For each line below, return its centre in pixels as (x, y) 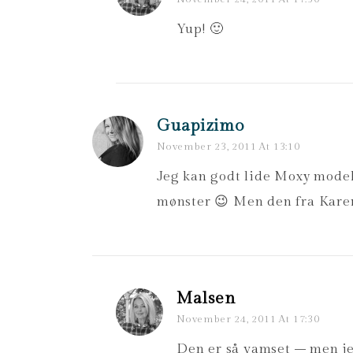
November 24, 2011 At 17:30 (248, 319)
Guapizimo (201, 126)
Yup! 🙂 (200, 29)
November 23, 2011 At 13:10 (229, 147)
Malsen (206, 298)
